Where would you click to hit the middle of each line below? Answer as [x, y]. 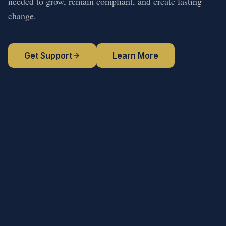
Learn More [135, 55]
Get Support [48, 55]
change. [22, 15]
